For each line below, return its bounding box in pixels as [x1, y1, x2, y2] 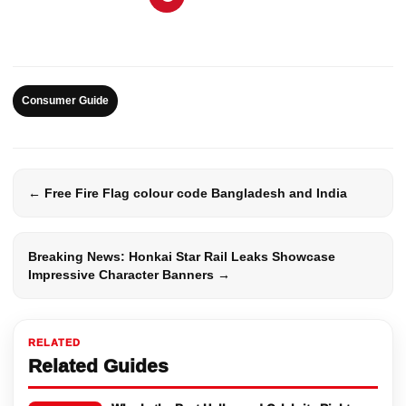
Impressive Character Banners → [28, 267, 230, 283]
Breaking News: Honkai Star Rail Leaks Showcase [28, 249, 335, 265]
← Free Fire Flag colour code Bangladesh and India [28, 186, 347, 201]
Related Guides [28, 355, 169, 377]
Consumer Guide [22, 94, 109, 108]
